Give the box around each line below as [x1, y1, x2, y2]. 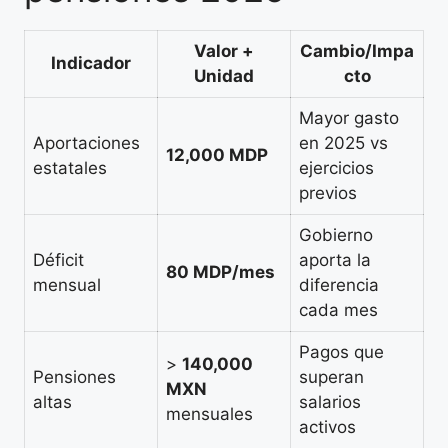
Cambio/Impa [300, 40, 414, 61]
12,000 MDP [166, 144, 268, 165]
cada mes [299, 299, 378, 320]
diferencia [299, 274, 379, 295]
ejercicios [299, 157, 374, 178]
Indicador [51, 52, 131, 73]
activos [299, 416, 356, 437]
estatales [33, 157, 107, 178]
